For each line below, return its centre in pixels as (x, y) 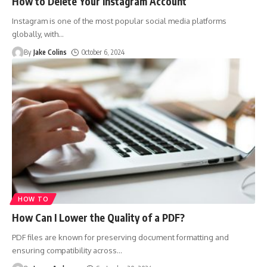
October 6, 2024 (103, 52)
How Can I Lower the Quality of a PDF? (98, 218)
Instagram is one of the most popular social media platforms (119, 21)
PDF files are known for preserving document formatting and (120, 237)
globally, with (35, 34)
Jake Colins (50, 52)
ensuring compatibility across (64, 251)
